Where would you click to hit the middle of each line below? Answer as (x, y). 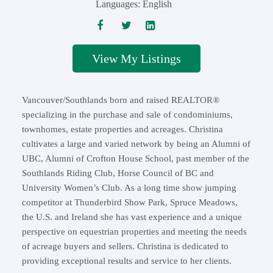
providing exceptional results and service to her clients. (126, 261)
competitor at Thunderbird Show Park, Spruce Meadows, (129, 202)
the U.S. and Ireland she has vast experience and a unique (132, 217)
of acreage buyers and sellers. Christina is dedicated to (125, 246)
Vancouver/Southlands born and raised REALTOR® (120, 100)
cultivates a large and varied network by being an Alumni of (136, 144)
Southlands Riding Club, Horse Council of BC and (118, 173)
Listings (161, 58)
